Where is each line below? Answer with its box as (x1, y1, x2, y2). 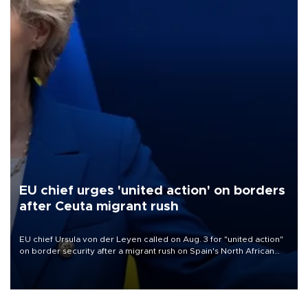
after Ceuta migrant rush (19, 199, 179, 213)
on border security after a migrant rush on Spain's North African (19, 247, 274, 256)
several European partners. (19, 270, 130, 279)
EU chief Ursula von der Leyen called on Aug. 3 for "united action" (19, 235, 283, 244)
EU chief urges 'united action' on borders (19, 184, 285, 197)
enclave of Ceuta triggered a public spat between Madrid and (19, 258, 268, 267)
